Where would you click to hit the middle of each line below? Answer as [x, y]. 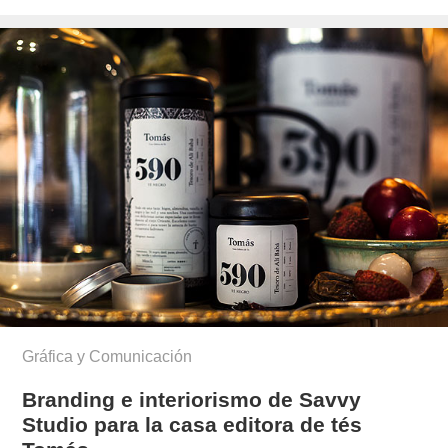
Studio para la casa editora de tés [192, 424]
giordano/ [157, 12]
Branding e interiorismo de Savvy [192, 399]
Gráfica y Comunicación [107, 356]
